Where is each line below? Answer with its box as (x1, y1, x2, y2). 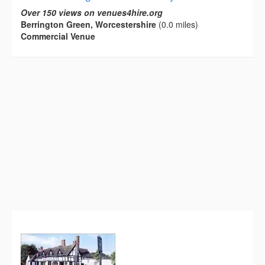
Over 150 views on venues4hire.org (21, 7, 163, 19)
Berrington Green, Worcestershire (21, 18, 156, 31)
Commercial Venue (21, 30, 95, 43)
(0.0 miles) (156, 18, 198, 31)
